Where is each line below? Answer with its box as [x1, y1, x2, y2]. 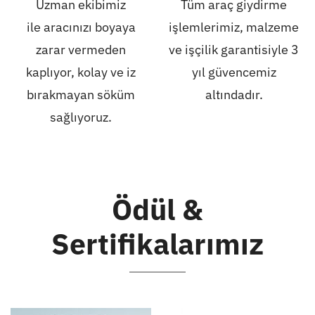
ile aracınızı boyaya [26, 19, 136, 36]
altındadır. [205, 86, 263, 103]
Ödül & [112, 191, 203, 229]
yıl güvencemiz [191, 64, 276, 81]
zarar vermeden [36, 41, 127, 58]
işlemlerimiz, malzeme [169, 19, 300, 36]
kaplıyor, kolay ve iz [26, 64, 136, 81]
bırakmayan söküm [27, 86, 136, 103]
